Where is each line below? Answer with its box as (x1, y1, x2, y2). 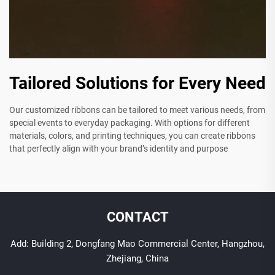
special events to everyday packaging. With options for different (9, 118, 250, 128)
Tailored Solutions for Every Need (9, 73, 266, 94)
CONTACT (106, 209, 169, 225)
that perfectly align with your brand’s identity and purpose (9, 144, 228, 154)
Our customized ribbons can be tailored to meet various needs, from (9, 105, 265, 115)
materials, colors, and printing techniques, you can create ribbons (9, 131, 255, 141)
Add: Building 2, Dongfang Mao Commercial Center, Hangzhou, (10, 238, 265, 250)
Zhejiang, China (106, 253, 169, 265)
